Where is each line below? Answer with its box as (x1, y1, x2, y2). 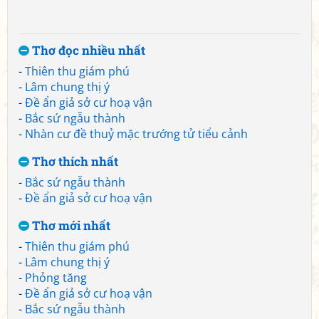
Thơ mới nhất (29, 217, 110, 234)
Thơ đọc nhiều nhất (29, 42, 145, 58)
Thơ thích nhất (29, 153, 118, 169)
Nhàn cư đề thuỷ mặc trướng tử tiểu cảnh (25, 126, 248, 142)
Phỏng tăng (25, 270, 87, 286)
